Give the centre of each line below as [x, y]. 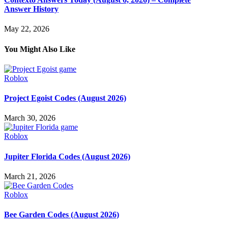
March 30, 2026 [30, 118]
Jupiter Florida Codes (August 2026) [67, 156]
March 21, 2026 [30, 176]
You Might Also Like [40, 49]
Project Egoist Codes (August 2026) [65, 98]
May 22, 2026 [27, 29]
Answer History [31, 9]
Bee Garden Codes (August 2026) [62, 215]
